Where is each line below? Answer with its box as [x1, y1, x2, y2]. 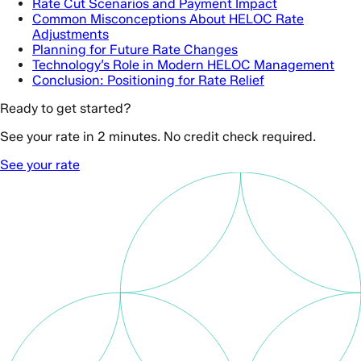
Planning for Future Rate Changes [32, 42, 238, 58]
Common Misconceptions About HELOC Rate [32, 11, 304, 27]
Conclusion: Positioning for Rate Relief [32, 73, 264, 89]
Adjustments [32, 27, 109, 43]
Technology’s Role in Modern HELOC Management [32, 57, 334, 73]
